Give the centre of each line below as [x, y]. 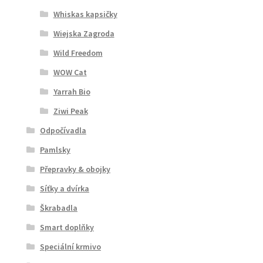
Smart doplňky [67, 227]
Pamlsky [55, 149]
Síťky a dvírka [64, 188]
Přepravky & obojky [75, 169]
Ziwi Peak [70, 111]
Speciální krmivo [70, 246]
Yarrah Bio [72, 91]
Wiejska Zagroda [84, 33]
